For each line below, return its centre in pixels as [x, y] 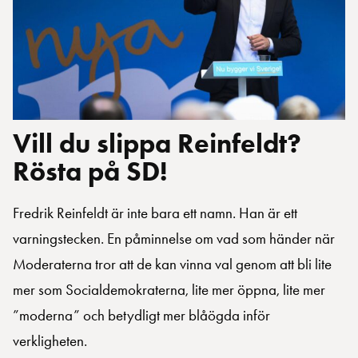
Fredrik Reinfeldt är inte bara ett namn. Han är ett [155, 213]
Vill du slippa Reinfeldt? [157, 143]
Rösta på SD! [90, 171]
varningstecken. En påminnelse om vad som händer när [174, 239]
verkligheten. [50, 341]
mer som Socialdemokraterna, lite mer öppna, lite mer [169, 290]
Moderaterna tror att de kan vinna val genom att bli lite [172, 265]
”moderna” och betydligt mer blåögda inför [141, 316]
